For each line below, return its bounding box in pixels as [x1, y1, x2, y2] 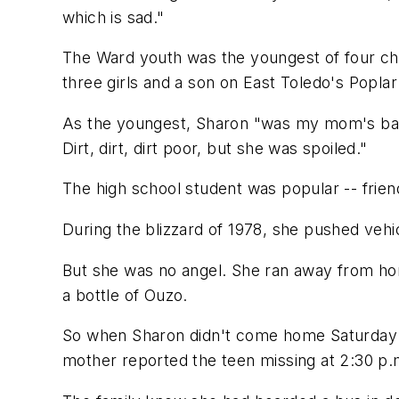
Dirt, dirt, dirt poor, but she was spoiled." [62, 138, 368, 158]
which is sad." [62, 7, 165, 27]
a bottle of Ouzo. [62, 285, 188, 305]
